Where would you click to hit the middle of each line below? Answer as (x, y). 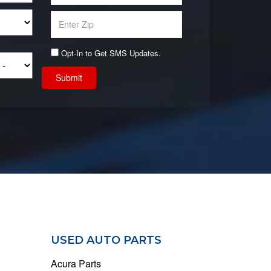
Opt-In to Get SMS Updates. (109, 53)
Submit (69, 77)
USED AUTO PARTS (106, 240)
